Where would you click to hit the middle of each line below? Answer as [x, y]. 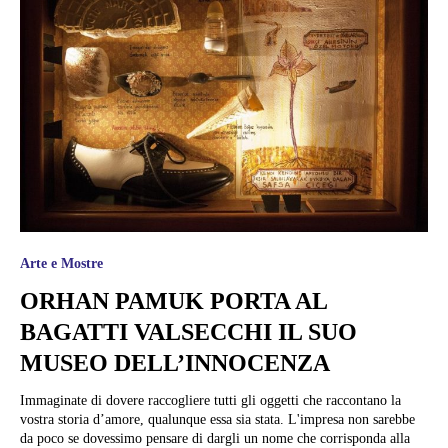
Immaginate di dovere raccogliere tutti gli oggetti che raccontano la [210, 401]
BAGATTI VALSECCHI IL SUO [188, 332]
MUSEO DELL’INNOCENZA [175, 363]
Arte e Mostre [61, 264]
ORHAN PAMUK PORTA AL [174, 301]
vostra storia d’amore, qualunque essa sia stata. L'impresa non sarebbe [217, 420]
